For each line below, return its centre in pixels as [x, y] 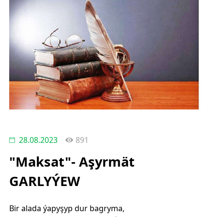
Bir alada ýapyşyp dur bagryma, [67, 209]
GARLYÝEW [44, 181]
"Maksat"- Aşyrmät [72, 162]
